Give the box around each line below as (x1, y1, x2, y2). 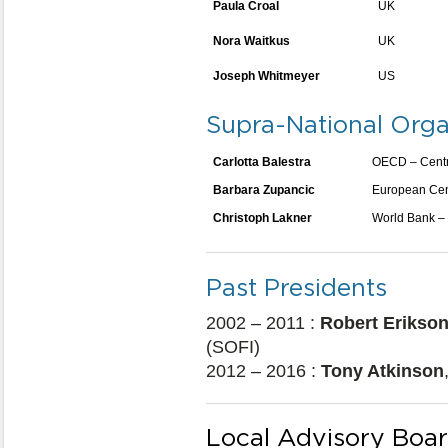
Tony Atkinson (321, 361, 444, 381)
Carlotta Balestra (213, 155, 311, 169)
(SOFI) (206, 337, 260, 357)
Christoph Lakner (213, 211, 312, 225)
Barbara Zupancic (213, 183, 315, 197)
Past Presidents (206, 274, 387, 300)
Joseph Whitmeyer (213, 69, 320, 83)
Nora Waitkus (213, 34, 290, 48)
